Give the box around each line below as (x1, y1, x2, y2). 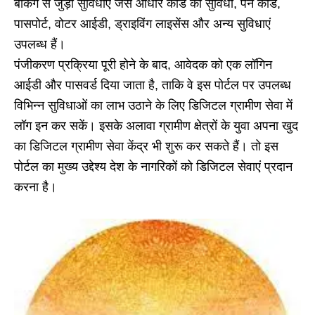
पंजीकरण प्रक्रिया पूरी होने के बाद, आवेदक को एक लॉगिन (14, 57, 272, 72)
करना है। (14, 179, 57, 194)
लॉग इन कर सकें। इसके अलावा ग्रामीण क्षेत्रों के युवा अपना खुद (14, 118, 298, 133)
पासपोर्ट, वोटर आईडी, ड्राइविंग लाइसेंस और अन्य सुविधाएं (14, 16, 271, 31)
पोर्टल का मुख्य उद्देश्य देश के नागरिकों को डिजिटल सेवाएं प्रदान (14, 159, 292, 174)
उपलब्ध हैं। (14, 37, 65, 51)
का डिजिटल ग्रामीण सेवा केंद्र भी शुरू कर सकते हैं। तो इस (14, 139, 278, 153)
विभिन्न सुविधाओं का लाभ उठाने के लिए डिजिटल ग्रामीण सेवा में (14, 98, 292, 112)
